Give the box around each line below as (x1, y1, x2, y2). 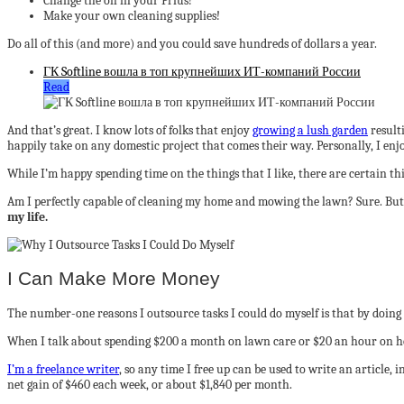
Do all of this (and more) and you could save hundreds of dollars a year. (7, 36, 377, 51)
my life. (7, 209, 48, 225)
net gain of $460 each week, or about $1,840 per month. (7, 376, 292, 392)
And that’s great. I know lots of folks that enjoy (7, 123, 252, 138)
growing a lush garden (252, 123, 368, 138)
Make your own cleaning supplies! (43, 8, 220, 23)
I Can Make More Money (7, 268, 220, 289)
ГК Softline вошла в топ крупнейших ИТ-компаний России (43, 64, 361, 79)
